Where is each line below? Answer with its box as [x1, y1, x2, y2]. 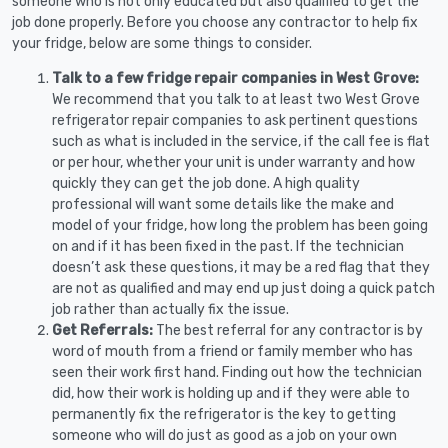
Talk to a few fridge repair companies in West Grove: [52, 69, 419, 87]
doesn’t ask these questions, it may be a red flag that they [52, 258, 430, 276]
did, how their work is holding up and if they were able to [52, 384, 410, 402]
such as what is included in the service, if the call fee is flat [52, 132, 430, 150]
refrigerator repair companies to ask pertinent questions [52, 111, 418, 129]
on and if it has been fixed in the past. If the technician [52, 237, 404, 255]
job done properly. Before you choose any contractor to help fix [12, 13, 418, 31]
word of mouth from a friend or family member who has [52, 342, 413, 360]
